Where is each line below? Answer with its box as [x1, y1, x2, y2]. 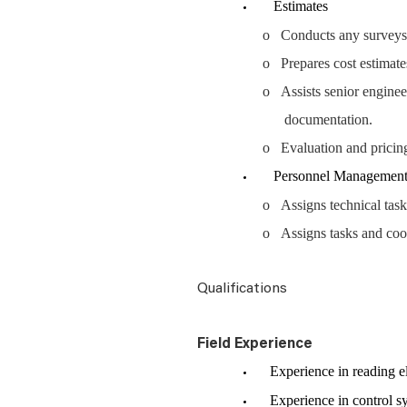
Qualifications [197, 282, 287, 296]
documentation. [284, 112, 376, 127]
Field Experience [197, 337, 313, 352]
